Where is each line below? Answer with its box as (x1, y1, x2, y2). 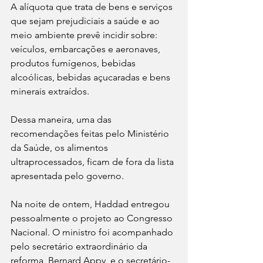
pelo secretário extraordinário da (11, 241, 150, 252)
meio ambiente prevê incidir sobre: (11, 29, 160, 41)
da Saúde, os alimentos (11, 142, 110, 154)
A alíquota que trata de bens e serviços (11, 1, 175, 13)
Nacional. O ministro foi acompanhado (11, 227, 176, 238)
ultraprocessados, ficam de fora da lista (11, 156, 176, 168)
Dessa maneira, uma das (11, 114, 114, 126)
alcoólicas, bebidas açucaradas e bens (11, 72, 173, 83)
